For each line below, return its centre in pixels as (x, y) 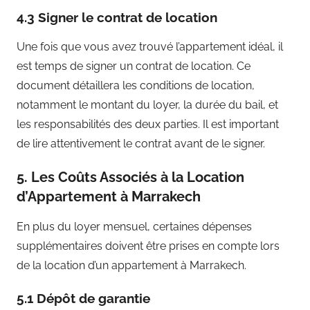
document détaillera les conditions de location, (136, 85)
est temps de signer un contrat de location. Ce (134, 66)
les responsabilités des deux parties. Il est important (148, 124)
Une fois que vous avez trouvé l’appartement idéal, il (150, 46)
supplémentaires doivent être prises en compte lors (148, 246)
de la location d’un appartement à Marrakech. (131, 265)
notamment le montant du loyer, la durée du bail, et (147, 104)
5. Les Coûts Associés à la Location (130, 177)
